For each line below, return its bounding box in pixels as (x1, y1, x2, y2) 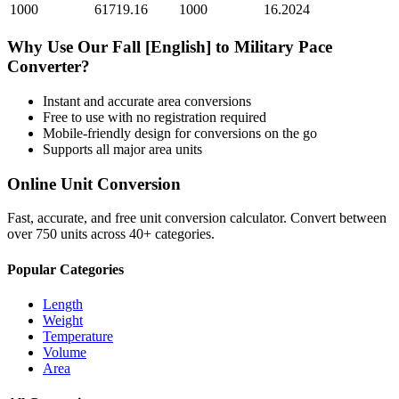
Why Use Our (7, 37, 112, 57)
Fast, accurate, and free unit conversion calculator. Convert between (7, 210, 387, 226)
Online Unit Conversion (7, 174, 181, 193)
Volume (43, 344, 86, 360)
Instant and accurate (43, 93, 158, 109)
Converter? (7, 57, 90, 77)
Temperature (43, 328, 113, 344)
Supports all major (43, 141, 149, 157)
